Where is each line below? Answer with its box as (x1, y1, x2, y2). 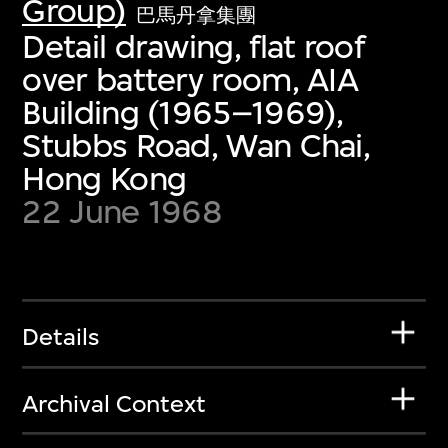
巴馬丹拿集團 (136, 3, 257, 27)
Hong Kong (22, 158, 187, 198)
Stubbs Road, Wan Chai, (22, 125, 371, 165)
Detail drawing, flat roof (22, 26, 364, 66)
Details (22, 323, 100, 352)
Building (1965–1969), (22, 92, 344, 132)
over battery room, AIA (22, 59, 359, 99)
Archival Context (22, 389, 207, 418)
